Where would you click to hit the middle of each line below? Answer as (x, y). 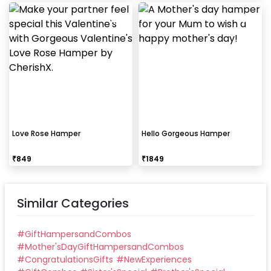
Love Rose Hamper (46, 133)
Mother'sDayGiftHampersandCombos (104, 247)
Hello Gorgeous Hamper (186, 133)
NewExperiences (158, 259)
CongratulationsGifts (69, 259)
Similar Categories (73, 203)
